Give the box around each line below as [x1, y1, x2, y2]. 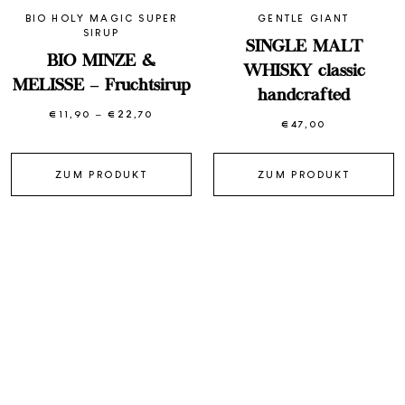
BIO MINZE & [47, 53, 155, 71]
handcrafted [258, 88, 350, 105]
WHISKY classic [242, 63, 365, 80]
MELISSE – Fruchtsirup [13, 78, 190, 95]
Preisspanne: [153, 108, 240, 119]
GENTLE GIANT [258, 12, 350, 24]
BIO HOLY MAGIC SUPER [24, 12, 178, 24]
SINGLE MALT [245, 39, 363, 56]
